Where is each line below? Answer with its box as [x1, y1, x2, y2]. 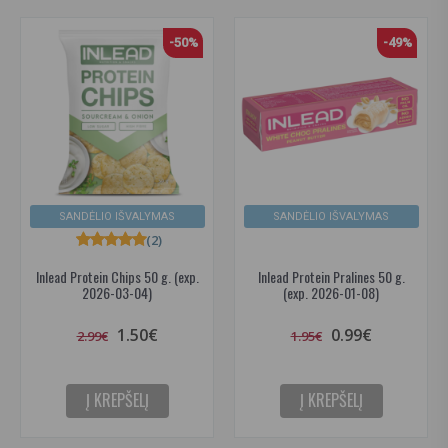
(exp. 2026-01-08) [283, 281, 379, 303]
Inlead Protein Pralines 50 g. [257, 265, 405, 287]
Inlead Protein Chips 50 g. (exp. [35, 265, 199, 287]
